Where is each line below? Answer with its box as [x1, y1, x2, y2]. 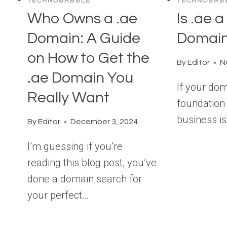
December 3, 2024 [70, 118, 138, 126]
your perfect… [27, 189, 89, 202]
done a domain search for [27, 173, 142, 185]
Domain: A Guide [27, 30, 140, 47]
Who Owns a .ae [27, 11, 137, 27]
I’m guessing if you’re [27, 140, 123, 153]
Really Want [27, 90, 112, 106]
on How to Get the [27, 50, 149, 66]
